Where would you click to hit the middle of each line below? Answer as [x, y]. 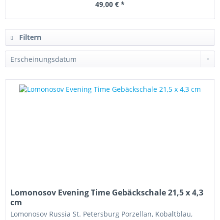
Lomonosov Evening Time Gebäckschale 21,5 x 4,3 [107, 193]
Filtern [29, 37]
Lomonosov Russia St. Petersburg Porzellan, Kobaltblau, [102, 214]
